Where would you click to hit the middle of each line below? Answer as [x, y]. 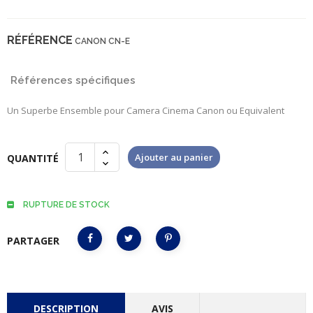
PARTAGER [33, 241]
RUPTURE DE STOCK [65, 205]
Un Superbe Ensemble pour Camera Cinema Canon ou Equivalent [146, 110]
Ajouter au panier [174, 157]
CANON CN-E [102, 41]
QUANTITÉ [33, 158]
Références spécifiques [73, 80]
